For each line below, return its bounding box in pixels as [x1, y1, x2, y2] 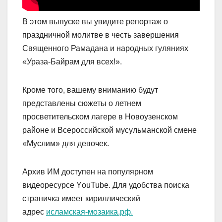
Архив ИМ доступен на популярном [22, 167, 153, 176]
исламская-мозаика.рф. [46, 208, 133, 217]
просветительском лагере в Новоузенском [22, 112, 178, 121]
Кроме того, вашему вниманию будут [22, 86, 158, 95]
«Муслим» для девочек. [22, 139, 109, 148]
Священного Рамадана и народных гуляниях [22, 44, 188, 53]
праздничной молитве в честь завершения [22, 31, 179, 40]
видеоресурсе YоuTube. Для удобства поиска [22, 181, 189, 190]
